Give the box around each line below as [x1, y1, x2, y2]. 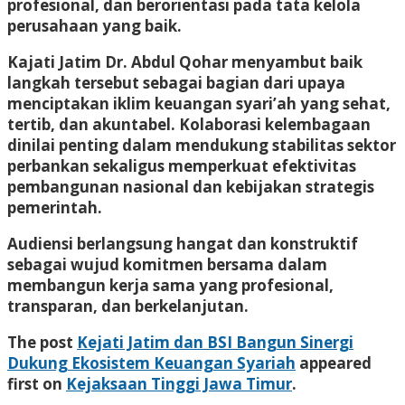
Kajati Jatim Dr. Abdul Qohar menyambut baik [7, 51, 363, 72]
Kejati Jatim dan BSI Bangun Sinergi [77, 331, 353, 353]
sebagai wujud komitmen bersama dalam [7, 253, 327, 275]
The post [7, 331, 77, 353]
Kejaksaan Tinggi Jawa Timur [66, 372, 292, 394]
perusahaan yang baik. [7, 14, 182, 36]
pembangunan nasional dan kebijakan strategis [7, 175, 374, 197]
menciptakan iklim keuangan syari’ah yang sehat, [7, 92, 391, 114]
